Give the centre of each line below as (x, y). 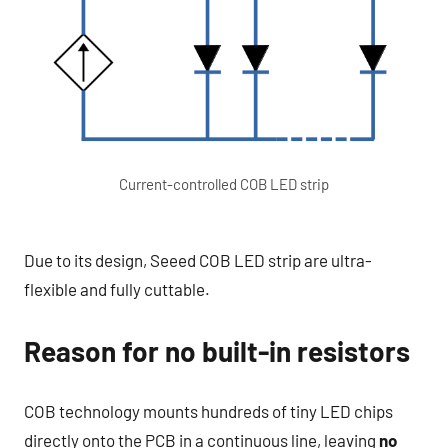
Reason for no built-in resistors (217, 351)
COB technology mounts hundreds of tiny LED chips (208, 410)
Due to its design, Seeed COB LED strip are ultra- (198, 260)
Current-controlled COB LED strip (224, 183)
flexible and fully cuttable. (117, 289)
